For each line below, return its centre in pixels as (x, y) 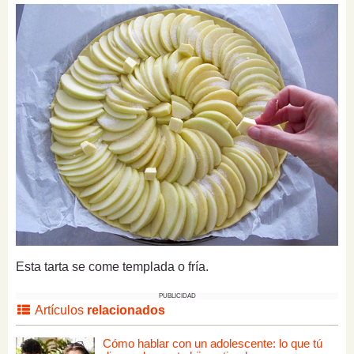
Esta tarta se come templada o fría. (112, 267)
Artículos (59, 311)
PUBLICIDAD (177, 296)
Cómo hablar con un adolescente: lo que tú (213, 344)
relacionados (126, 311)
